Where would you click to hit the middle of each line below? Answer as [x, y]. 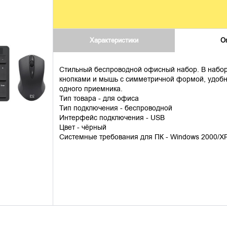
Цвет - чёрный [83, 127]
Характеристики [114, 40]
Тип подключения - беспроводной [116, 108]
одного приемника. [91, 89]
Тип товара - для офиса [99, 99]
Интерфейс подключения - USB [112, 118]
